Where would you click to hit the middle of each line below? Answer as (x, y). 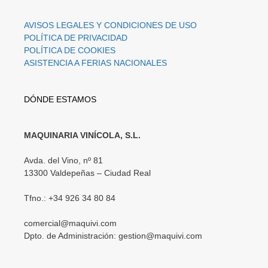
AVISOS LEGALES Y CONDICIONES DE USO (110, 25)
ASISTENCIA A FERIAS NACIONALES (95, 63)
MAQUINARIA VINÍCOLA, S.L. (82, 135)
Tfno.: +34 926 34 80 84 (70, 198)
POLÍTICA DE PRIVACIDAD (76, 37)
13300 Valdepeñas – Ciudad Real (87, 173)
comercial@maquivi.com (70, 223)
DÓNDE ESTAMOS (60, 99)
